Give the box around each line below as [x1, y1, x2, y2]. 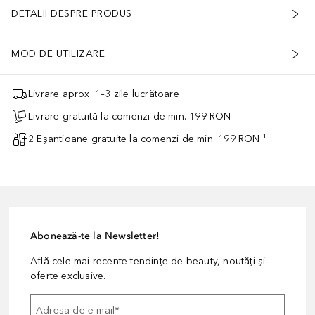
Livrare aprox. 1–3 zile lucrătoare [28, 88, 179, 101]
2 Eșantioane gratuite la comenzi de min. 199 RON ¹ [28, 133, 266, 146]
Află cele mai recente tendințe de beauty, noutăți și [30, 255, 266, 267]
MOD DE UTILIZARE [11, 48, 105, 60]
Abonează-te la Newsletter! [30, 229, 160, 242]
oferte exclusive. [30, 269, 106, 282]
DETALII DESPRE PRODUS [11, 8, 132, 20]
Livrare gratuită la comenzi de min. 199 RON [28, 110, 231, 123]
